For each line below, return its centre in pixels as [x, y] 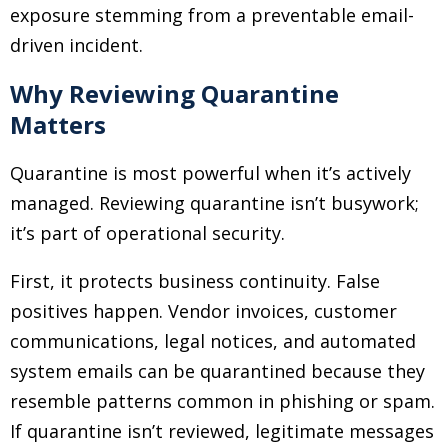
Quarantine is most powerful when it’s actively [210, 173]
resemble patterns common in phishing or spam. [222, 401]
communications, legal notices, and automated [213, 341]
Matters [58, 124]
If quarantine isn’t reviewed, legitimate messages [222, 431]
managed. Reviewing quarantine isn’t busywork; [214, 203]
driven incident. [76, 45]
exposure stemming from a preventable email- [212, 15]
